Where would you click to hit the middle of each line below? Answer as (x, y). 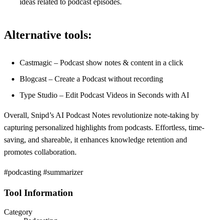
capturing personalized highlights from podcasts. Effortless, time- (104, 128)
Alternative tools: (48, 35)
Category (18, 212)
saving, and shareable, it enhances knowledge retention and (96, 140)
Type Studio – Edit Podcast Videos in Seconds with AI (104, 95)
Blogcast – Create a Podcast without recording (91, 79)
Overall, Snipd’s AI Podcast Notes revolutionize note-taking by (101, 115)
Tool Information (39, 193)
